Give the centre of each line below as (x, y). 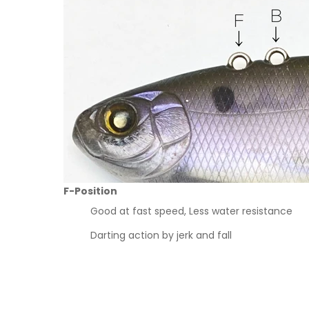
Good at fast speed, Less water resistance (191, 211)
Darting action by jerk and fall (161, 235)
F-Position (90, 191)
